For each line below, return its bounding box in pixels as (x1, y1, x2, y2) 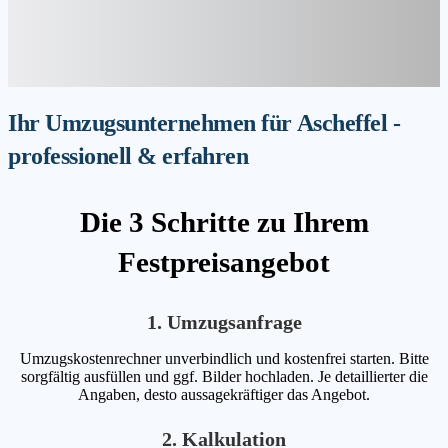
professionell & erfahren (8, 143, 249, 170)
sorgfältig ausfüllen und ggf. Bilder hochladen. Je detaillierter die (20, 367, 428, 385)
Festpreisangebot (118, 246, 330, 279)
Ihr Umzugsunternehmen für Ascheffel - (8, 110, 401, 137)
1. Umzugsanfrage (146, 310, 302, 333)
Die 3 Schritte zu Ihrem (79, 206, 369, 239)
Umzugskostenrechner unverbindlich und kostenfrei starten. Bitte (19, 349, 429, 367)
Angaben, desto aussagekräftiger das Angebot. (78, 385, 370, 403)
